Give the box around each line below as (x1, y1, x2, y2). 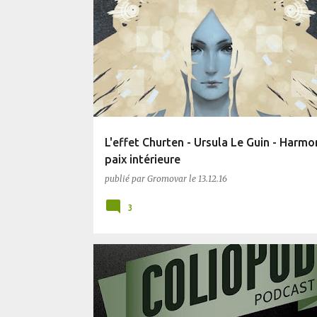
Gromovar (146, 173, 187, 184)
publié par (104, 173, 147, 184)
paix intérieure (104, 153, 180, 166)
